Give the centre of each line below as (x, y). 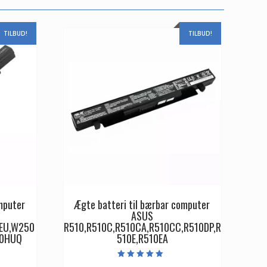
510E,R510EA (142, 239)
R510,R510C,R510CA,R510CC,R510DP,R (142, 227)
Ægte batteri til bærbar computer (142, 205)
